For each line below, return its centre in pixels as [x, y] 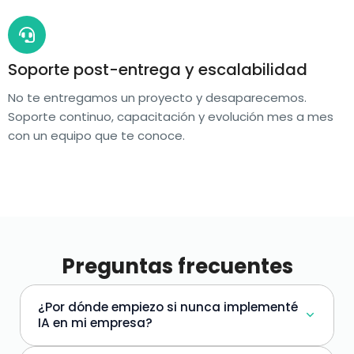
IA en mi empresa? [95, 322]
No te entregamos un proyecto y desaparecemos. [157, 97]
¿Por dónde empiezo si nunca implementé [168, 307]
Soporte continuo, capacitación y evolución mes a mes [171, 116]
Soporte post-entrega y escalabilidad [158, 69]
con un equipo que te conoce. [96, 135]
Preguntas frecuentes [177, 266]
